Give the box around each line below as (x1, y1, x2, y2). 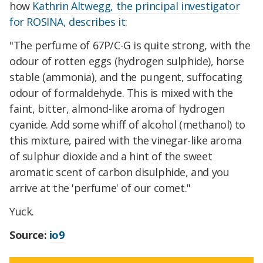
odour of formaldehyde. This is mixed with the (9, 86, 234, 100)
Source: (9, 227, 49, 242)
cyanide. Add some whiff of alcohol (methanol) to (9, 117, 245, 132)
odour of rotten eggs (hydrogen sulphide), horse (9, 54, 244, 69)
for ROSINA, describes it (9, 15, 126, 29)
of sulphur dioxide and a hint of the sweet (9, 149, 213, 164)
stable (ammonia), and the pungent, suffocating (9, 70, 242, 85)
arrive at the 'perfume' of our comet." (9, 181, 191, 195)
